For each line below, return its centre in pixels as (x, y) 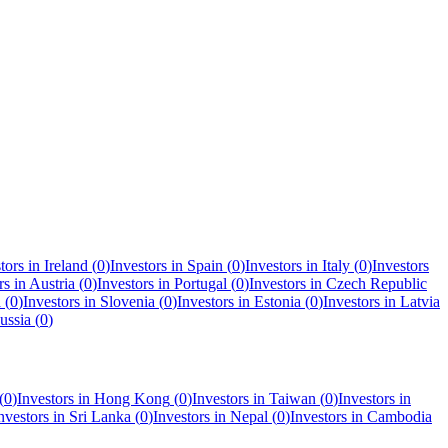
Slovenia (127, 302)
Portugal (200, 284)
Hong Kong (132, 398)
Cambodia (399, 416)
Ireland (66, 266)
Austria (52, 284)
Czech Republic (376, 284)
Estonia (277, 302)
